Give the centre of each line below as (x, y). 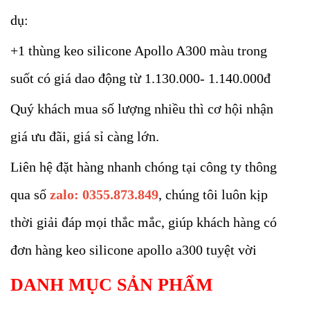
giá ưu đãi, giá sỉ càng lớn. (85, 136)
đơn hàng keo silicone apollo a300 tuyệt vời (134, 250)
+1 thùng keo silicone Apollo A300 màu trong (139, 51)
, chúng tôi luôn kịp (213, 194)
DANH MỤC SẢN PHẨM (112, 285)
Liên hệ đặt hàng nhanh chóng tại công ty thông (144, 167)
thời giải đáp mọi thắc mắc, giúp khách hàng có (144, 222)
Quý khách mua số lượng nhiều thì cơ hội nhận (142, 109)
